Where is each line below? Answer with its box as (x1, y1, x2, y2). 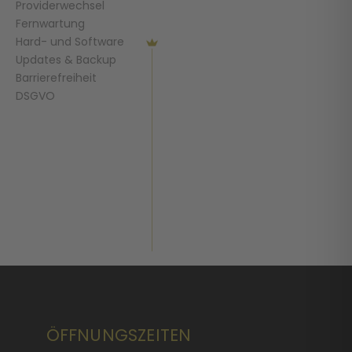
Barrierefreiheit (16, 70, 97, 86)
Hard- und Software (16, 34, 124, 49)
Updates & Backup (16, 52, 116, 68)
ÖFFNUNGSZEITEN (46, 324, 192, 346)
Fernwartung (16, 16, 85, 31)
